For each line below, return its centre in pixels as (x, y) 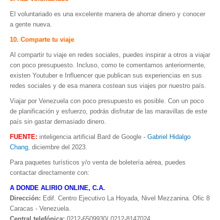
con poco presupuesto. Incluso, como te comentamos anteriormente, (108, 65)
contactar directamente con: (50, 172)
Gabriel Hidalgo (169, 137)
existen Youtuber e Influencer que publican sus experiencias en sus (106, 75)
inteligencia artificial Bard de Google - (92, 137)
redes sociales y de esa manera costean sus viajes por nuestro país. (108, 85)
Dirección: (25, 198)
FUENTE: (24, 137)
